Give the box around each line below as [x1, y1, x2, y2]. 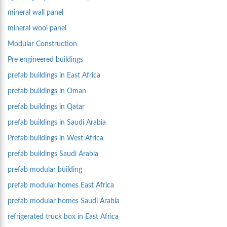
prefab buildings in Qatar [8, 103, 85, 111]
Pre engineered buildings [8, 56, 83, 64]
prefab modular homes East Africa [8, 182, 114, 190]
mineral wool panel [8, 25, 66, 32]
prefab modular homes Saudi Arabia [8, 198, 120, 205]
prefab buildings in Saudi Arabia [8, 119, 106, 127]
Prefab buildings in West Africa [8, 135, 103, 142]
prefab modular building [8, 166, 82, 174]
